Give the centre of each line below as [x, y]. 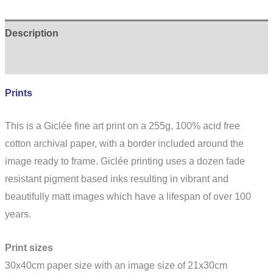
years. [18, 214]
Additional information [56, 60]
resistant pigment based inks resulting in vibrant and [117, 179]
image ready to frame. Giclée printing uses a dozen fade [125, 161]
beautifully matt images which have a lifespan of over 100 [128, 197]
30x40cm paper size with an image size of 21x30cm [116, 265]
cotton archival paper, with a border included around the [124, 144]
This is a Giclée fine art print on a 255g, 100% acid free [122, 126]
